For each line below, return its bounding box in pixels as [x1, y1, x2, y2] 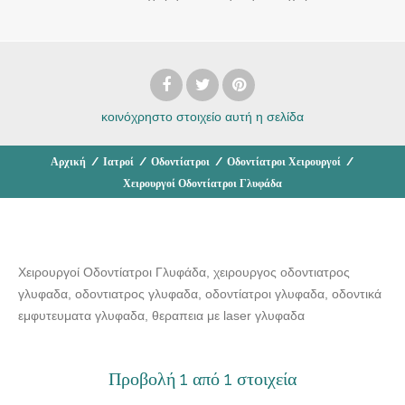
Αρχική [50, 155, 86, 168]
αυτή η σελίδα [225, 108, 304, 124]
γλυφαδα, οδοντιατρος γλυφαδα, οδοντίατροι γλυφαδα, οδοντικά [18, 286, 381, 301]
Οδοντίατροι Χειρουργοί [226, 155, 341, 168]
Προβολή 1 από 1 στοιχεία [108, 367, 297, 390]
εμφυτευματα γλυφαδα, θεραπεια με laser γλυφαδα [18, 307, 305, 323]
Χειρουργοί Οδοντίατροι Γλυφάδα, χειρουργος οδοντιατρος [18, 264, 350, 279]
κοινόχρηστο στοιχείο [101, 108, 221, 124]
